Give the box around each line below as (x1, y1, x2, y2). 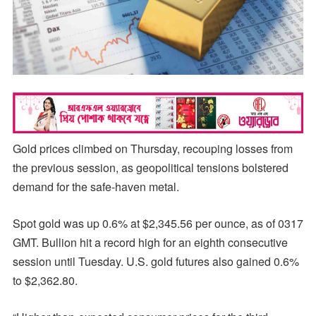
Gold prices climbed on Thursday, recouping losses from (12, 140, 293, 157)
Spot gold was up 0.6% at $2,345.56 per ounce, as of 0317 (12, 214, 303, 231)
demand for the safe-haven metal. (12, 178, 179, 195)
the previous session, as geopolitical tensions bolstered (12, 159, 288, 176)
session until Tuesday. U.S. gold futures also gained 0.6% (12, 253, 299, 269)
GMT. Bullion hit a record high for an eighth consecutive (12, 233, 288, 250)
